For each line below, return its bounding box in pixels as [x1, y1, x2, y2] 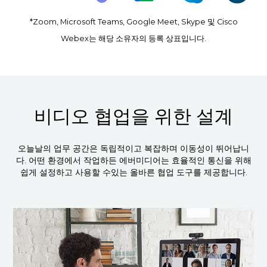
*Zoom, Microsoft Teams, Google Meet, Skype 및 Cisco [29, 17, 238, 26]
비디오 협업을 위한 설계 [34, 104, 233, 128]
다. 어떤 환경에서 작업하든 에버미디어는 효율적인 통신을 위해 [15, 155, 252, 165]
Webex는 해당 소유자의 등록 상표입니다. [61, 33, 206, 43]
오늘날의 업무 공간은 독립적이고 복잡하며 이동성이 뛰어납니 [18, 143, 249, 153]
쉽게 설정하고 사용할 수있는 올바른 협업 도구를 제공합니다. [20, 167, 247, 177]
